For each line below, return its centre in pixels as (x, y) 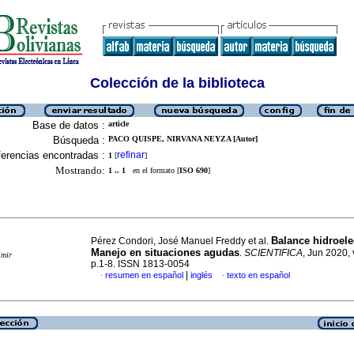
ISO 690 (194, 170)
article (119, 124)
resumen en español (144, 275)
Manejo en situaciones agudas (165, 252)
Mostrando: (80, 170)
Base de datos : (69, 125)
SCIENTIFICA (273, 253)
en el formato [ (153, 170)
